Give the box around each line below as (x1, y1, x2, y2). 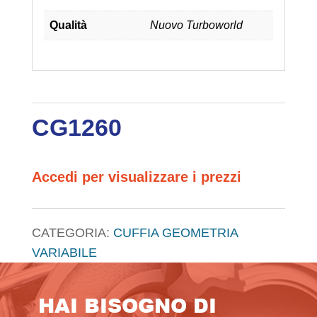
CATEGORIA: (31, 225, 113, 240)
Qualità (49, 18, 87, 31)
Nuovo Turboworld (149, 18, 243, 31)
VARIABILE (31, 245, 97, 260)
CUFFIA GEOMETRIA (113, 225, 238, 240)
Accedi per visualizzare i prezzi (31, 168, 241, 185)
